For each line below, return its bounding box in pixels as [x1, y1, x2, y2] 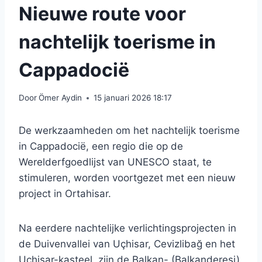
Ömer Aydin [39, 93, 82, 103]
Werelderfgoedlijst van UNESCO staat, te [19, 156, 212, 168]
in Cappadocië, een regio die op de [19, 140, 183, 153]
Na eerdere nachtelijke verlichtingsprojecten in [19, 222, 236, 235]
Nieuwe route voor [19, 2, 186, 25]
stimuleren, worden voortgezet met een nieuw [19, 172, 236, 184]
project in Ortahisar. [19, 188, 111, 200]
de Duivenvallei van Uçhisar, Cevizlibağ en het [19, 238, 235, 250]
